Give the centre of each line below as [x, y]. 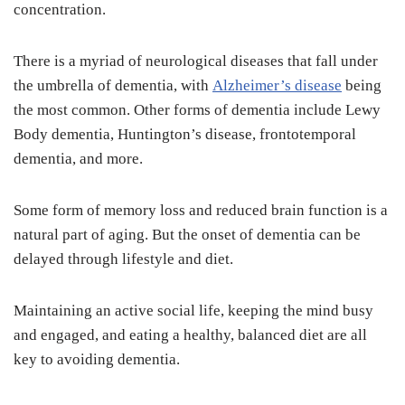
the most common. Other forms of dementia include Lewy [197, 110]
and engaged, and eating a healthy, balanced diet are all [190, 335]
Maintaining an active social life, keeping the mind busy [193, 311]
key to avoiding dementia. [97, 360]
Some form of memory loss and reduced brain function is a [201, 211]
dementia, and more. [78, 159]
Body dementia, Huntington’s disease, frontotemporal [185, 135]
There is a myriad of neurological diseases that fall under [196, 61]
